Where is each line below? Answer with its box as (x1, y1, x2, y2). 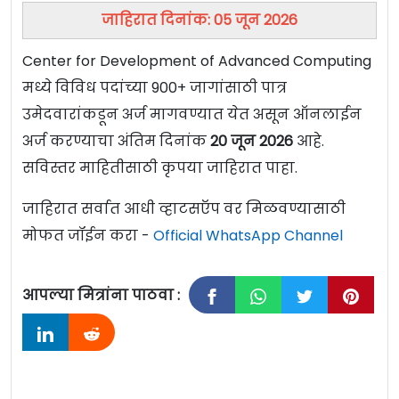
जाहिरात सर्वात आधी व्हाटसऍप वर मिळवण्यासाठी (22, 199, 346, 220)
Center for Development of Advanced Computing (22, 51, 371, 72)
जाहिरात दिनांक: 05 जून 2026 (102, 10, 297, 31)
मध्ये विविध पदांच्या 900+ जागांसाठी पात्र (22, 77, 287, 99)
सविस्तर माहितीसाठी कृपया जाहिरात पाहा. (22, 158, 297, 179)
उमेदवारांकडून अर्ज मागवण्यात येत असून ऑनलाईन (22, 104, 362, 126)
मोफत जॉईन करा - (22, 225, 153, 247)
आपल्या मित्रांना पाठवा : (22, 285, 180, 306)
